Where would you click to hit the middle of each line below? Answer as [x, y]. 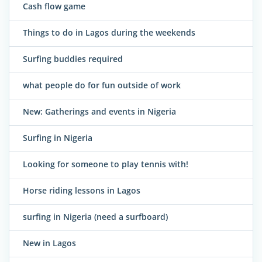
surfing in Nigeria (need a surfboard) [95, 217]
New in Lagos [49, 243]
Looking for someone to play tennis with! [106, 164]
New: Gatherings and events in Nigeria [99, 112]
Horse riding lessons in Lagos [82, 191]
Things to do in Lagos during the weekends [109, 33]
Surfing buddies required [73, 59]
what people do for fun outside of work [102, 85]
